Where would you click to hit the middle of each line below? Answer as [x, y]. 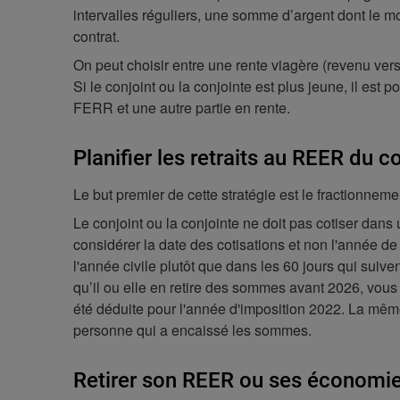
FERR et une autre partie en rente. [182, 108]
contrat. [96, 36]
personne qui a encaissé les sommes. [192, 330]
